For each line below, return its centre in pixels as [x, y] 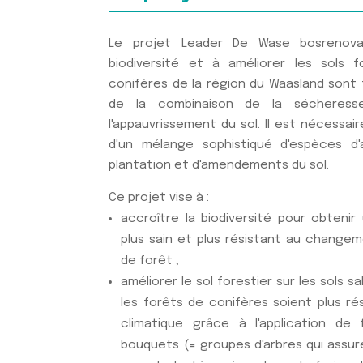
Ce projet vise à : [159, 197]
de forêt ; [150, 261]
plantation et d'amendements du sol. [219, 165]
